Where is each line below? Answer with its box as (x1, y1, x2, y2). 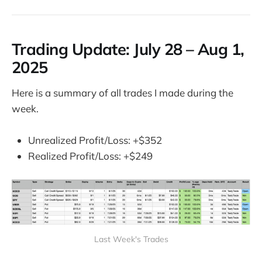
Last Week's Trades (94, 234, 168, 245)
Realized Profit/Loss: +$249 (28, 150, 153, 163)
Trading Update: (12, 39, 134, 60)
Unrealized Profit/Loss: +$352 (28, 134, 162, 147)
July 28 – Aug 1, (133, 39, 244, 60)
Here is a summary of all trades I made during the (12, 87, 233, 99)
